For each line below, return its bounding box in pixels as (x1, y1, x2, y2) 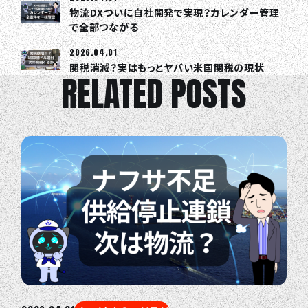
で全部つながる (69, 20, 139, 34)
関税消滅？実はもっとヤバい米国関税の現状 (69, 60, 265, 75)
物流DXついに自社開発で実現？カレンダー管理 (69, 5, 280, 20)
